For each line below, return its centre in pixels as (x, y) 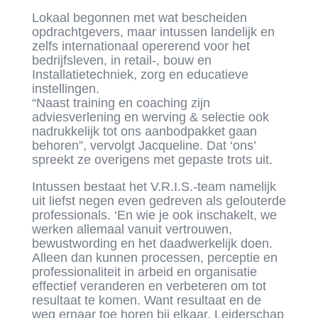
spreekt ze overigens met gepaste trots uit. (152, 160)
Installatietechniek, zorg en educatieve (140, 75)
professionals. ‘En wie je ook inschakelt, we (154, 215)
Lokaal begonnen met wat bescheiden (139, 18)
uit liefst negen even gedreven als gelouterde (159, 201)
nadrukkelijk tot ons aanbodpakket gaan (144, 132)
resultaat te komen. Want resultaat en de (146, 301)
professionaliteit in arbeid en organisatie (144, 272)
